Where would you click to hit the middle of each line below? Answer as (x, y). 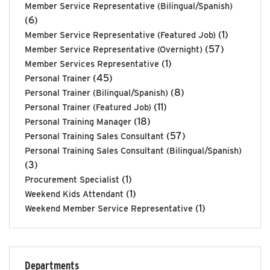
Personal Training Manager (78, 121)
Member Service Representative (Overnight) (114, 49)
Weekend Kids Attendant (74, 193)
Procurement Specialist (72, 179)
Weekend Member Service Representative (109, 208)
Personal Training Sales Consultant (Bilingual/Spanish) (133, 150)
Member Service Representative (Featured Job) (120, 34)
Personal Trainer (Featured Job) (88, 107)
